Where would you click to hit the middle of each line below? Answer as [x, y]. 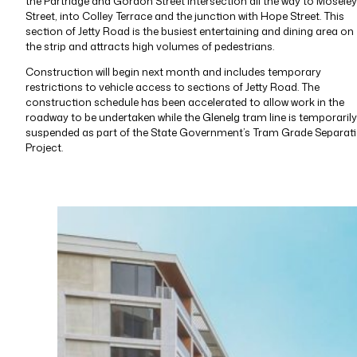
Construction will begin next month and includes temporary [173, 72]
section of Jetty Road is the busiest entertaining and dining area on [189, 31]
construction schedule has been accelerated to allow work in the [184, 102]
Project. [44, 148]
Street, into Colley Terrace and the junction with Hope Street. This [184, 16]
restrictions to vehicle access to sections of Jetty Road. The [172, 87]
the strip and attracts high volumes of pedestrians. [149, 47]
